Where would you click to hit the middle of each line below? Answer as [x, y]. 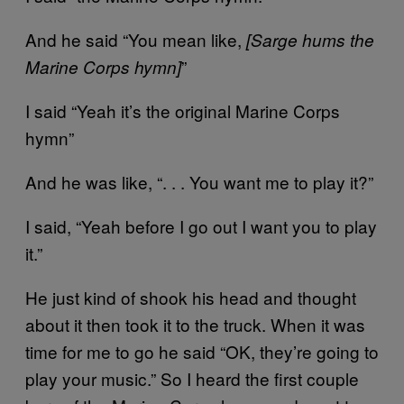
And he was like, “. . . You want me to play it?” [199, 182]
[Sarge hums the [310, 40]
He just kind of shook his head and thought [191, 297]
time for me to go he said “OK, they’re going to [202, 351]
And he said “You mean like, [136, 39]
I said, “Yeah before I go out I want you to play [201, 226]
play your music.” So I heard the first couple [192, 378]
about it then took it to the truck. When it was [195, 324]
